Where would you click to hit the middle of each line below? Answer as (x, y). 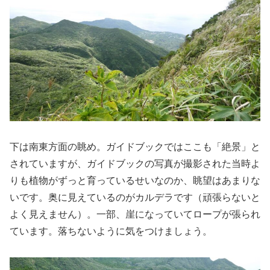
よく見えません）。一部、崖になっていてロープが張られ (135, 215)
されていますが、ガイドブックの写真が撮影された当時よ (135, 164)
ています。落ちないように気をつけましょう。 (111, 231)
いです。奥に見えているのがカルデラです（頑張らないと (135, 198)
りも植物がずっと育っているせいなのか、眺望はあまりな (135, 181)
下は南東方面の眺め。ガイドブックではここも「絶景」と (135, 147)
